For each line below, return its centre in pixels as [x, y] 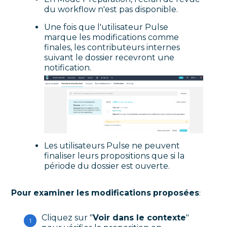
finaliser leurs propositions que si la [115, 156]
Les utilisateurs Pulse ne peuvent [112, 145]
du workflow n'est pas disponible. [111, 10]
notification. [68, 68]
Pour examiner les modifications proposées [105, 193]
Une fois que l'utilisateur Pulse [106, 27]
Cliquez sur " [67, 217]
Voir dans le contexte [140, 217]
